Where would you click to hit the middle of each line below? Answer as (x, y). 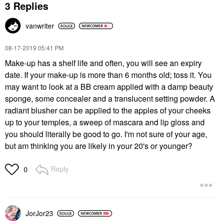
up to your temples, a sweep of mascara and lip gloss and (105, 122)
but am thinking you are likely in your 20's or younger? (99, 146)
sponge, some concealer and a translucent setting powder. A (110, 98)
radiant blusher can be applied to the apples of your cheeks (108, 110)
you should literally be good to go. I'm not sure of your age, (106, 134)
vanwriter (40, 26)
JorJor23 (39, 213)
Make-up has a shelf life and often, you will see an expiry (103, 63)
